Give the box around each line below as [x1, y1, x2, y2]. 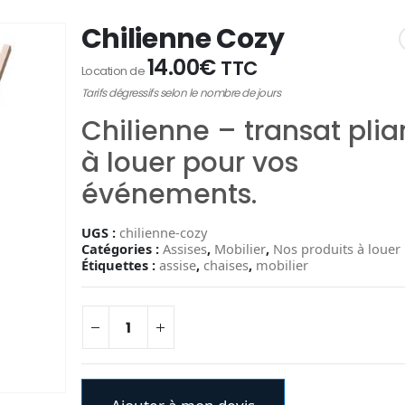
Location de [80, 62, 147, 80]
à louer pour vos [80, 144, 298, 181]
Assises [162, 239, 207, 258]
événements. [80, 175, 257, 212]
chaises [202, 255, 249, 274]
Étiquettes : [80, 255, 159, 274]
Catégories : [80, 239, 163, 258]
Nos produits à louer [272, 239, 400, 258]
